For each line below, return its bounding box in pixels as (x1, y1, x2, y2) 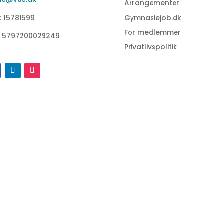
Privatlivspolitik (124, 42, 177, 52)
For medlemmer (124, 27, 181, 38)
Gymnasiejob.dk (124, 13, 181, 23)
